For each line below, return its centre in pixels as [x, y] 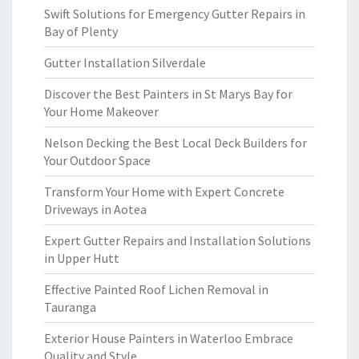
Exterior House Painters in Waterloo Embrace [169, 338]
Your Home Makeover [101, 111]
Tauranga [70, 307]
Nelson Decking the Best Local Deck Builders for [175, 143]
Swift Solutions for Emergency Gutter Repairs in [175, 14]
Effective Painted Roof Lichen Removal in [156, 289]
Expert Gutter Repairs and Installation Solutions [177, 240]
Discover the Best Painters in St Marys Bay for [168, 94]
